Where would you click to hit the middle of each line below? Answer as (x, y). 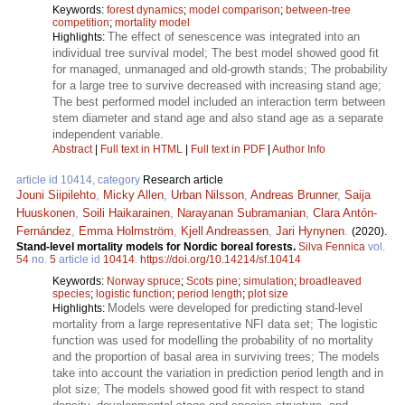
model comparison (235, 10)
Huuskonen (46, 213)
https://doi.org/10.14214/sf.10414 (221, 260)
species (71, 294)
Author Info (299, 150)
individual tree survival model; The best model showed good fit (216, 53)
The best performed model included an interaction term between (219, 102)
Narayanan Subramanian (241, 213)
